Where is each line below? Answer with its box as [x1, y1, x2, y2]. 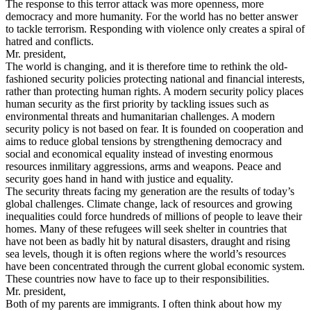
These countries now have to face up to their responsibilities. [6, 273, 269, 285]
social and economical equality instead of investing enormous [6, 148, 273, 160]
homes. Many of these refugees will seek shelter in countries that [6, 223, 287, 235]
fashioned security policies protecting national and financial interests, [6, 73, 305, 85]
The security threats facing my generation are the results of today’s [6, 185, 294, 198]
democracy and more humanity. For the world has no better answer [6, 10, 298, 23]
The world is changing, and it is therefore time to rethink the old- [6, 60, 287, 73]
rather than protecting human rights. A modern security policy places [6, 85, 303, 98]
